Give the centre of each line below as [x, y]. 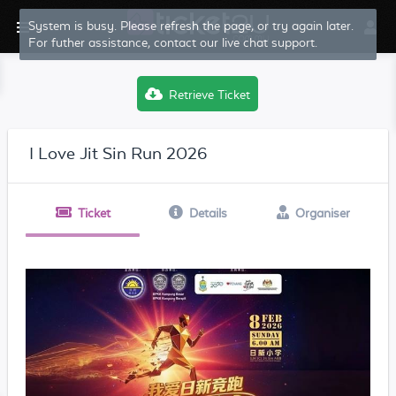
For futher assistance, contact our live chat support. [173, 42]
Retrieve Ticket [210, 95]
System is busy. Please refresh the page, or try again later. [191, 26]
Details [208, 213]
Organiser [322, 213]
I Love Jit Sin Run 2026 [118, 153]
